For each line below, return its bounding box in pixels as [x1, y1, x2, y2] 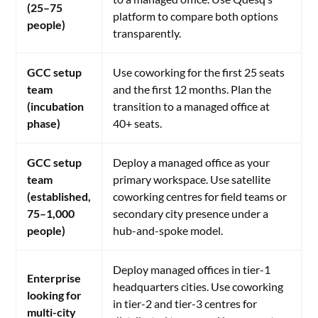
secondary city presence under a [113, 207, 269, 220]
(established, [27, 190, 92, 203]
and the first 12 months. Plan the [113, 82, 272, 96]
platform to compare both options [113, 9, 279, 23]
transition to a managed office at [113, 99, 270, 113]
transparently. [113, 26, 182, 40]
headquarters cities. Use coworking [113, 280, 284, 293]
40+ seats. [113, 116, 163, 130]
